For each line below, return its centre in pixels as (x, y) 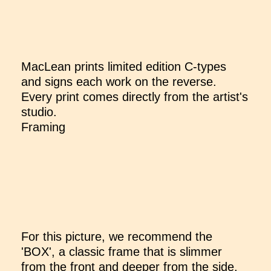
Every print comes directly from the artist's (135, 97)
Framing (43, 127)
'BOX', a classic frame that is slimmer (122, 252)
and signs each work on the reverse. (119, 82)
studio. (39, 112)
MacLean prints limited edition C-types (124, 67)
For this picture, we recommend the (117, 237)
